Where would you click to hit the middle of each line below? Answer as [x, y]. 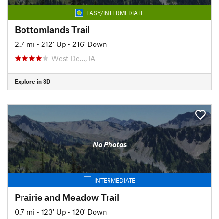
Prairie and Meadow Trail [67, 197]
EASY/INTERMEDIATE [115, 12]
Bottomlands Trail [52, 29]
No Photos [109, 144]
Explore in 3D [33, 81]
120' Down [90, 211]
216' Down [90, 44]
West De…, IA [73, 58]
